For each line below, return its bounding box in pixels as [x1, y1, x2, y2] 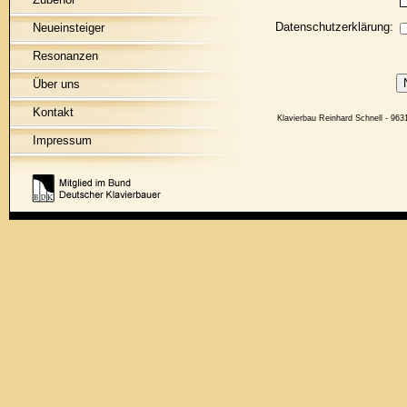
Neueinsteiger [33, 21, 104, 35]
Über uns [33, 77, 80, 91]
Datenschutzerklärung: [275, 20, 393, 34]
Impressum [33, 134, 92, 147]
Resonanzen [33, 49, 98, 63]
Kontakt [33, 105, 74, 119]
